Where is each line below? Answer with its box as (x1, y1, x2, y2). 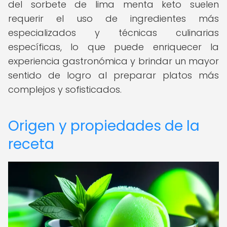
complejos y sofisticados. (8, 83, 122, 96)
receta (8, 134, 54, 154)
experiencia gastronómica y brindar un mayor (8, 55, 219, 67)
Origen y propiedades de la (8, 116, 200, 136)
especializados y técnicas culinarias (8, 26, 219, 39)
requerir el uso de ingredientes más (8, 12, 219, 25)
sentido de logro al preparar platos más (8, 69, 219, 82)
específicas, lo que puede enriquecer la (8, 41, 219, 53)
